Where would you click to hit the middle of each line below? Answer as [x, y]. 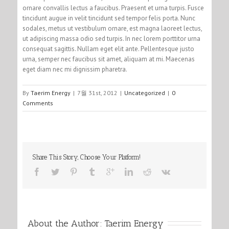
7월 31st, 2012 [97, 93]
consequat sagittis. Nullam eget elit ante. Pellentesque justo [108, 49]
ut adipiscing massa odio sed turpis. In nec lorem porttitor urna [111, 39]
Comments [38, 103]
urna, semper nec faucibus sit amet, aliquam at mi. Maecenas [108, 59]
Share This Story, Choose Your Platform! [86, 157]
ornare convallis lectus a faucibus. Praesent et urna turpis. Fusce [113, 8]
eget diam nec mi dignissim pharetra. [75, 70]
